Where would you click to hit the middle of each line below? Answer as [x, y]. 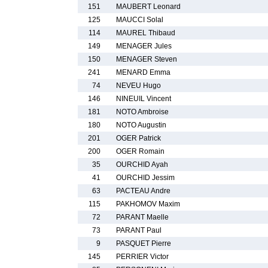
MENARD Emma [143, 72]
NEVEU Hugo [138, 86]
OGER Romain [140, 151]
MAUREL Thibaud [146, 33]
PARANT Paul [139, 230]
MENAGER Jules [144, 46]
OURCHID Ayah [142, 165]
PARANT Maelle [142, 217]
